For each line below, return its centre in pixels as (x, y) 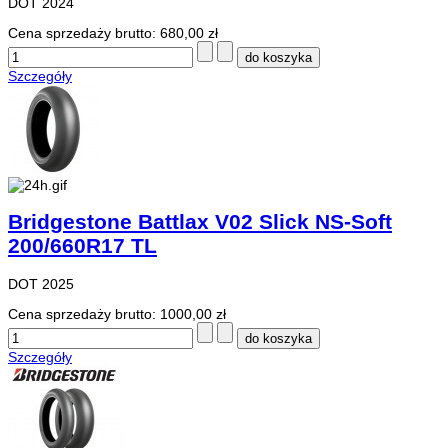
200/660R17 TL (82, 246)
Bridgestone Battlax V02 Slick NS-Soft (200, 222)
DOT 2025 (41, 283)
